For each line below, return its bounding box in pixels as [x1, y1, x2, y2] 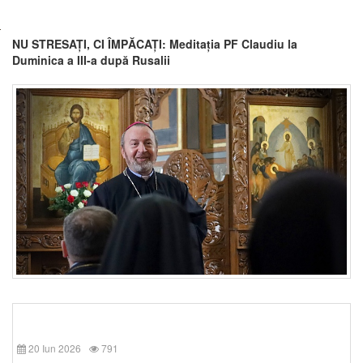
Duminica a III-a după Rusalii [12, 52, 170, 68]
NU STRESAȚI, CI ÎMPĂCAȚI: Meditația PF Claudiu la [12, 36, 297, 52]
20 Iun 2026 [28, 340, 81, 355]
